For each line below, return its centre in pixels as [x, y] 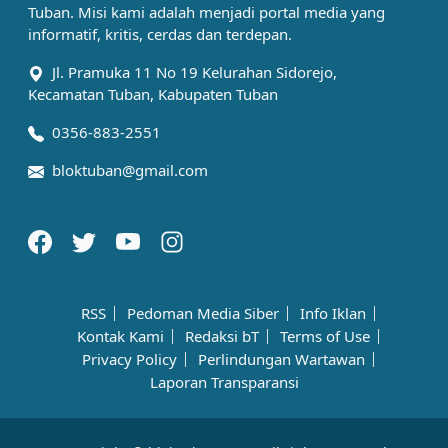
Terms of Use [325, 335]
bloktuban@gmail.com [130, 169]
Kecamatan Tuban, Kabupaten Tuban [153, 93]
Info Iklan [333, 312]
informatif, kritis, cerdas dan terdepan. [160, 33]
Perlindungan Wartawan [281, 358]
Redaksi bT [222, 335]
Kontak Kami [120, 335]
